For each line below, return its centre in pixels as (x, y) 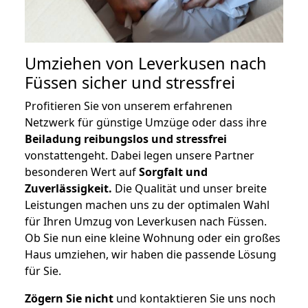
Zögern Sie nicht (69, 299)
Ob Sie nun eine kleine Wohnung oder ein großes (153, 238)
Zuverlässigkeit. (68, 189)
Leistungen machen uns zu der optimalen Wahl (147, 205)
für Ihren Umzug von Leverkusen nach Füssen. (146, 222)
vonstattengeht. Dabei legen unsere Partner (140, 156)
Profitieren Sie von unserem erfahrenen (129, 106)
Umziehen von (81, 64)
